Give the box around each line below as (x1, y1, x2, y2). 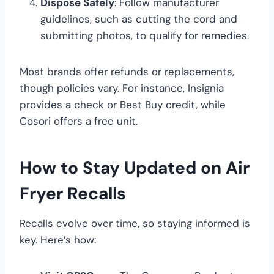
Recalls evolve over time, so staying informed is (20, 216, 250, 230)
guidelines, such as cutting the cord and (40, 12, 237, 26)
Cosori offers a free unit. (20, 114, 138, 128)
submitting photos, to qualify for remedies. (40, 28, 249, 42)
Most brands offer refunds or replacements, (20, 64, 234, 78)
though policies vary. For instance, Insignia (20, 81, 224, 95)
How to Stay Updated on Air (20, 156, 250, 179)
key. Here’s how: (20, 232, 96, 246)
